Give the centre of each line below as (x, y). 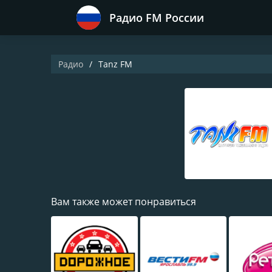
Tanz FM (115, 64)
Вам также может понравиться (124, 202)
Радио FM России (157, 18)
